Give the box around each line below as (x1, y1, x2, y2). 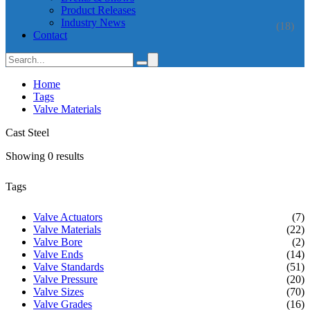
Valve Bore (33, 236, 82, 248)
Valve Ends (33, 248, 83, 260)
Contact (33, 29, 67, 41)
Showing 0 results (6, 150, 84, 162)
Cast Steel (6, 127, 49, 138)
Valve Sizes (33, 286, 84, 298)
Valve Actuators (33, 211, 102, 223)
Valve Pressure (33, 273, 98, 285)
